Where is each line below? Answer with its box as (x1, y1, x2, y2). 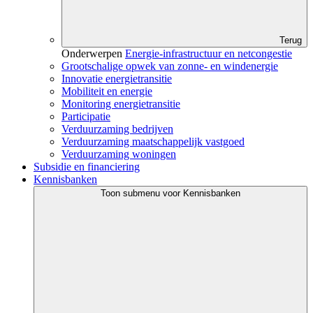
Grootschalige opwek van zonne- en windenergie (61, 60, 278, 73)
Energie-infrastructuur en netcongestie (125, 48, 292, 60)
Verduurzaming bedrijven (61, 123, 173, 136)
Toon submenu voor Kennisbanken (101, 188, 240, 199)
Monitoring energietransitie (61, 98, 180, 110)
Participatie (61, 110, 110, 123)
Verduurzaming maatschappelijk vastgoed (61, 136, 245, 148)
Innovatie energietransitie (61, 73, 172, 85)
